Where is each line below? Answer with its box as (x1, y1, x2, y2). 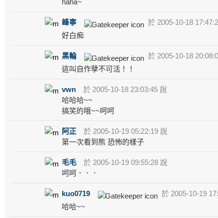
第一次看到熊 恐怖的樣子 (62, 137, 144, 146)
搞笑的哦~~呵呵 (62, 106, 114, 115)
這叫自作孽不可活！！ (62, 64, 135, 73)
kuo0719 (62, 189, 90, 198)
